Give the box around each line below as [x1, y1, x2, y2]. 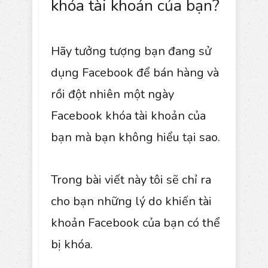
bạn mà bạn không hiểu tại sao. [51, 129, 220, 145]
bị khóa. [51, 236, 93, 252]
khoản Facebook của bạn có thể [51, 214, 220, 231]
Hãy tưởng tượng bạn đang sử [51, 42, 211, 59]
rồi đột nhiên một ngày [51, 86, 174, 102]
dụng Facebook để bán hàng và [51, 64, 219, 81]
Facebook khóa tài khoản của [51, 107, 206, 124]
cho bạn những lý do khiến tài [51, 193, 212, 209]
